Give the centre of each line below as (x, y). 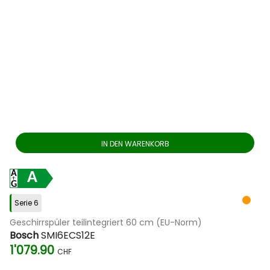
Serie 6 (27, 203)
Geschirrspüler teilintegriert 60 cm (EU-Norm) (106, 222)
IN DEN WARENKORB (135, 144)
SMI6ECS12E (67, 235)
